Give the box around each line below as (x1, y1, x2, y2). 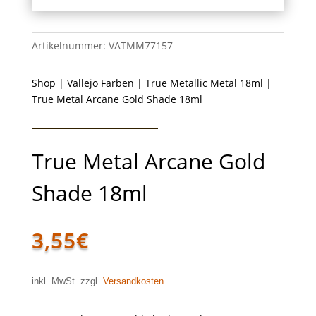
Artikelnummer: (31, 38, 109, 52)
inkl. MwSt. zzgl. (31, 276, 103, 286)
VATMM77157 (108, 38, 173, 52)
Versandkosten (102, 276, 164, 286)
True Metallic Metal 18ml (145, 75, 263, 90)
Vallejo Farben (66, 75, 134, 90)
